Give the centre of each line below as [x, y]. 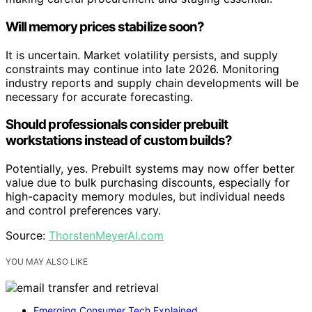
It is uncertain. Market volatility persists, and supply [142, 55]
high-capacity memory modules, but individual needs [145, 196]
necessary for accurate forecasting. [99, 96]
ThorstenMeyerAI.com [106, 235]
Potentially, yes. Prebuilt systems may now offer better [150, 169]
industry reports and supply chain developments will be [152, 83]
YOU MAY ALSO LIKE [47, 262]
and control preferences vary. [83, 210]
